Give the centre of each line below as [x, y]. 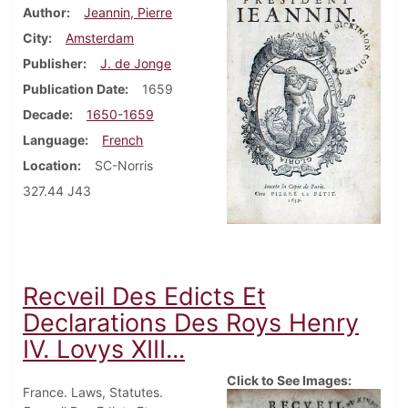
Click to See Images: [289, 380]
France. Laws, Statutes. [93, 392]
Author [45, 13]
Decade [46, 115]
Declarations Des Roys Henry [191, 322]
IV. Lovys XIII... [104, 349]
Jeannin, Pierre [128, 13]
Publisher [53, 64]
